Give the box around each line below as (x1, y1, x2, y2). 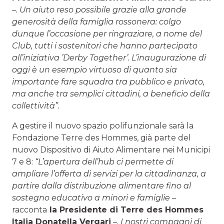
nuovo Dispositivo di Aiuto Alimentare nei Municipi (12, 144, 210, 154)
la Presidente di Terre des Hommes (47, 204, 203, 214)
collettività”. (12, 100, 59, 110)
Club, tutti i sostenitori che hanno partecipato (12, 40, 197, 50)
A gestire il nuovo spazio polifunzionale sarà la (12, 120, 193, 130)
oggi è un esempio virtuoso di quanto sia (12, 64, 177, 74)
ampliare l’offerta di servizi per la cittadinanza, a (12, 168, 206, 178)
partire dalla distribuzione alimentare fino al (12, 180, 191, 190)
